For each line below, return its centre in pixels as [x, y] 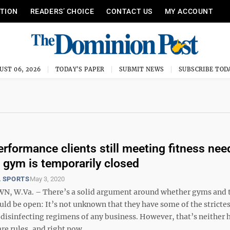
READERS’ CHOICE [62, 11]
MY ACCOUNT [189, 11]
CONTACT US [129, 11]
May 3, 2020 [47, 179]
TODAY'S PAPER [80, 69]
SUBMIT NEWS [141, 69]
